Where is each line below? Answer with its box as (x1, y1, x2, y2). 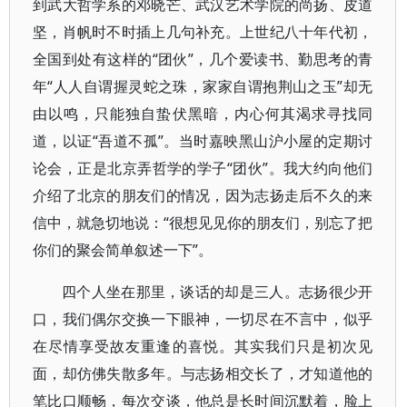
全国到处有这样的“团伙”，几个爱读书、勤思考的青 (33, 49, 373, 69)
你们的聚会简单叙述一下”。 (33, 240, 213, 260)
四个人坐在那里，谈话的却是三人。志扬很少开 (62, 282, 373, 302)
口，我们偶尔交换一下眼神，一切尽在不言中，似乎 (33, 309, 373, 329)
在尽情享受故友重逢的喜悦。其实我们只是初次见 (33, 336, 373, 356)
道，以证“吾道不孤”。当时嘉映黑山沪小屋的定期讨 (33, 131, 373, 151)
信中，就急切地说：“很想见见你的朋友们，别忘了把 (33, 213, 373, 233)
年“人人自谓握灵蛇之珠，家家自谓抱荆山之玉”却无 (33, 76, 373, 96)
